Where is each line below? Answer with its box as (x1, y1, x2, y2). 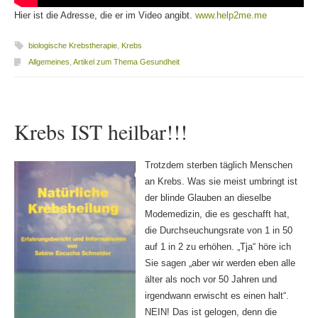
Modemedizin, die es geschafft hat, (144, 208, 290, 219)
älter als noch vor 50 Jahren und (144, 273, 277, 285)
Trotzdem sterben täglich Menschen (144, 159, 292, 170)
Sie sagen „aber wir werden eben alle (144, 257, 295, 268)
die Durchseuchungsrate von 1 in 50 (144, 224, 292, 236)
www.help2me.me (194, 10, 267, 21)
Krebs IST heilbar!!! (13, 116, 187, 146)
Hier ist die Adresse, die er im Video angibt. (13, 10, 195, 21)
